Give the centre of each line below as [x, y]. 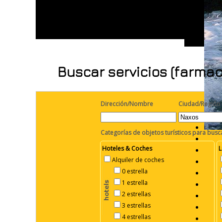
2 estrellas [136, 194]
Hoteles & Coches [127, 149]
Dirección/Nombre [127, 104]
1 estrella [135, 183]
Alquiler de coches [138, 160]
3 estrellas [136, 206]
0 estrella [135, 171]
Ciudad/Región [199, 104]
